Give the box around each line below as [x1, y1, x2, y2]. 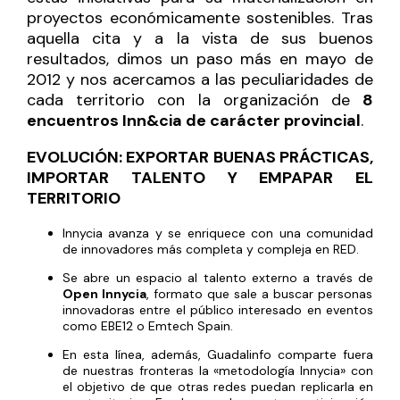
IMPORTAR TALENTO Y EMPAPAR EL [27, 166, 373, 188]
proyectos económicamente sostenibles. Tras [27, 6, 373, 29]
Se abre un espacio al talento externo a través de [62, 269, 373, 286]
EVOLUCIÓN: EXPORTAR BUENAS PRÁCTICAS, [27, 146, 373, 168]
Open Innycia [62, 285, 146, 302]
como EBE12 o [62, 317, 148, 334]
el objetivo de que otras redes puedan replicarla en [62, 378, 373, 395]
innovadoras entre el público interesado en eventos [62, 301, 373, 318]
